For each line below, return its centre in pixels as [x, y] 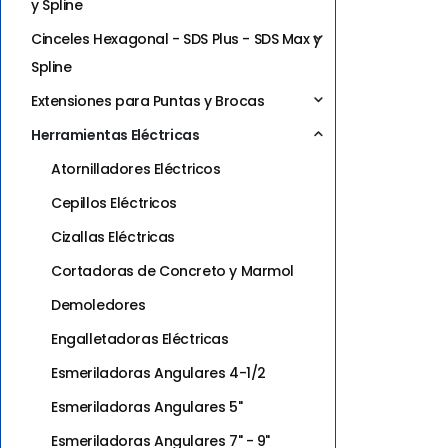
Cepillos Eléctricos [114, 202]
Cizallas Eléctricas [113, 236]
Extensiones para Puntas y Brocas [148, 100]
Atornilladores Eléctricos [136, 168]
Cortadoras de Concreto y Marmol [173, 270]
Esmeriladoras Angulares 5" [147, 406]
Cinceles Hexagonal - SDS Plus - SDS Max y [176, 38]
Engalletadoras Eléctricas [140, 338]
